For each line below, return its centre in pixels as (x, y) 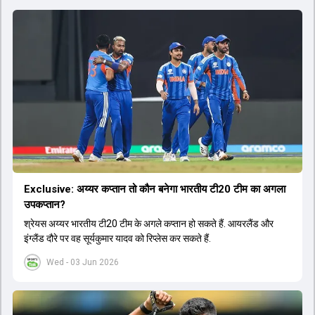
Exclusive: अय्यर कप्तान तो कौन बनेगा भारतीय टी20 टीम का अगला (155, 189)
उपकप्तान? (45, 204)
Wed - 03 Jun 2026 (83, 262)
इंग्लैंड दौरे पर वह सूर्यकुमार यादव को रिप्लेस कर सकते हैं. (117, 238)
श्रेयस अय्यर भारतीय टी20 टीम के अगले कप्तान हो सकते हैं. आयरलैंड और (149, 223)
